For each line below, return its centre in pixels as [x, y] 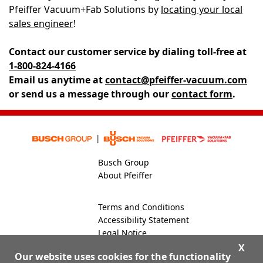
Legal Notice [122, 233]
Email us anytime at [57, 80]
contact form [202, 94]
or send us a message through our [90, 94]
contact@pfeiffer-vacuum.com [176, 80]
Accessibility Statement [143, 220]
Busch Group [123, 163]
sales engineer [41, 24]
